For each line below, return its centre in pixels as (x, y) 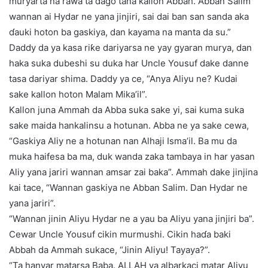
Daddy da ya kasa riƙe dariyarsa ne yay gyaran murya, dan (130, 48)
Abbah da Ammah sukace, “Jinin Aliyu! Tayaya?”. (109, 250)
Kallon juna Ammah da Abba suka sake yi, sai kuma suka (127, 110)
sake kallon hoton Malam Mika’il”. (78, 95)
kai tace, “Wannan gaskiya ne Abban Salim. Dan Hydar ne (128, 188)
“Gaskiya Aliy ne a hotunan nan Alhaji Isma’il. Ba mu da (123, 141)
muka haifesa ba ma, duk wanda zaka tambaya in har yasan (132, 157)
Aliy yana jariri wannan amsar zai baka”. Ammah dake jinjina (133, 172)
